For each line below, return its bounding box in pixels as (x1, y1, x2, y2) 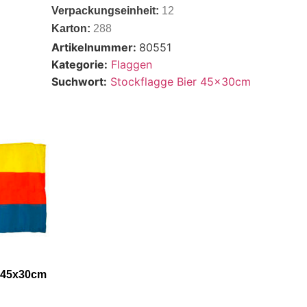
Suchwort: (51, 74, 108, 88)
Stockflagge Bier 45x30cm (110, 74, 251, 88)
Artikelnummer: (51, 40, 140, 54)
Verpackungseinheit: (51, 4, 162, 16)
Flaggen (111, 57, 153, 71)
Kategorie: (51, 57, 108, 71)
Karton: (51, 23, 94, 35)
